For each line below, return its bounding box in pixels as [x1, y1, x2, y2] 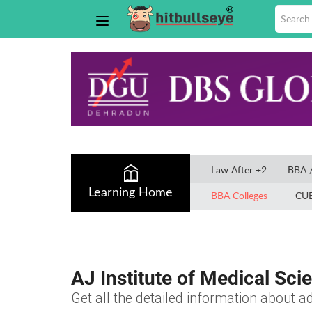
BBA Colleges [211, 188, 267, 202]
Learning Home [88, 186, 173, 199]
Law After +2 [211, 163, 267, 177]
